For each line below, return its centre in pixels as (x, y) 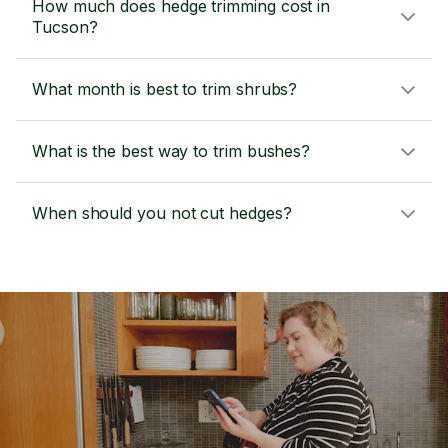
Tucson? (65, 27)
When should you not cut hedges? (162, 213)
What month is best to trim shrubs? (165, 89)
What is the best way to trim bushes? (171, 151)
